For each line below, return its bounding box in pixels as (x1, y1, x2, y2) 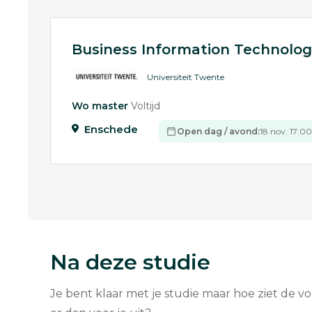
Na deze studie (50, 249, 210, 275)
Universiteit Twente (147, 72, 224, 82)
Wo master (72, 100, 128, 112)
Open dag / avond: (177, 126, 260, 136)
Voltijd (131, 100, 160, 112)
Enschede (84, 123, 138, 136)
